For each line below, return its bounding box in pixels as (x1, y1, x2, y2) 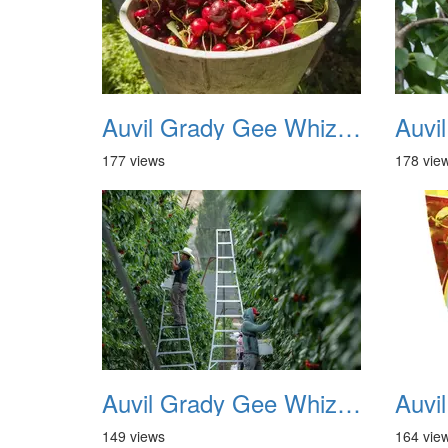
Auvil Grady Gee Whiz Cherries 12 (337, 385, 361, 420)
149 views (102, 426, 165, 446)
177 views (102, 150, 165, 170)
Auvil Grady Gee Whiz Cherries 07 (337, 109, 361, 144)
